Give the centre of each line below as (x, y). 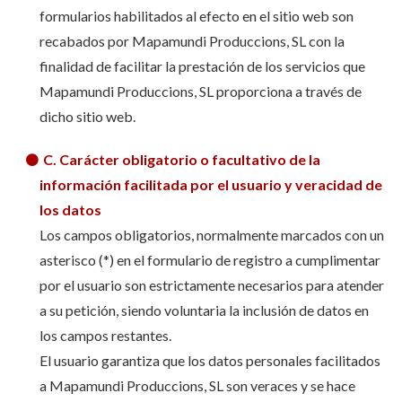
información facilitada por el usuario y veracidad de (210, 184)
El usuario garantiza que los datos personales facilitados (210, 360)
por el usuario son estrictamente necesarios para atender (211, 285)
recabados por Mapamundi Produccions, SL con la (192, 41)
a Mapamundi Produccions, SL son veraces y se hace (197, 385)
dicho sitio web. (87, 116)
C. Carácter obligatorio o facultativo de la (181, 159)
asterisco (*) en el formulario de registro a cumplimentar (210, 260)
